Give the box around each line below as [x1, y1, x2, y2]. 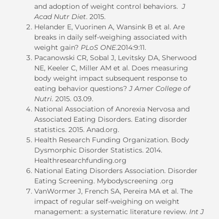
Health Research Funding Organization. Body [34, 135, 189, 144]
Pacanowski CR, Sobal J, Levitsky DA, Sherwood [34, 53, 197, 62]
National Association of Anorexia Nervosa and [34, 104, 190, 113]
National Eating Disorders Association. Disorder [34, 166, 197, 175]
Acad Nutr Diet [34, 12, 86, 21]
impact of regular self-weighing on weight [34, 197, 179, 206]
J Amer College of [129, 84, 190, 93]
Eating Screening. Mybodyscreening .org [34, 176, 174, 185]
